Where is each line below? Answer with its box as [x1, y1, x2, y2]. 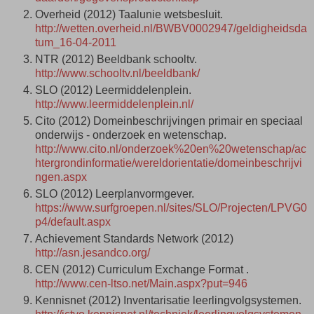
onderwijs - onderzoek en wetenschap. [35, 128, 226, 141]
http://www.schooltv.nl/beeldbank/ [35, 67, 200, 79]
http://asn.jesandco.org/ [35, 246, 150, 259]
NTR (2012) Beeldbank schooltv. [35, 53, 197, 65]
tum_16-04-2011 [35, 36, 116, 49]
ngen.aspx [35, 170, 87, 183]
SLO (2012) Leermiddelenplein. [35, 83, 191, 96]
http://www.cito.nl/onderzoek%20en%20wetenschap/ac [35, 142, 306, 155]
